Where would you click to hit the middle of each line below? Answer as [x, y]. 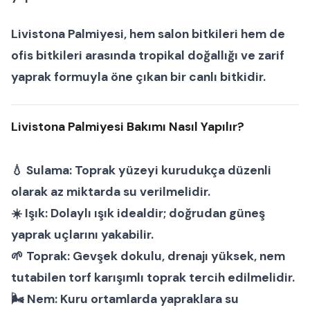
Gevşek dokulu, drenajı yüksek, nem [177, 256]
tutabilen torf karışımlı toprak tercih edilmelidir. [153, 278]
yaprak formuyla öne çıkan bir [100, 77]
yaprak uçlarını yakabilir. [82, 235]
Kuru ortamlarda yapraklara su [148, 299]
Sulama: [49, 171]
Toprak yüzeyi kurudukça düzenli [172, 171]
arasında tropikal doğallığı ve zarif [183, 56]
